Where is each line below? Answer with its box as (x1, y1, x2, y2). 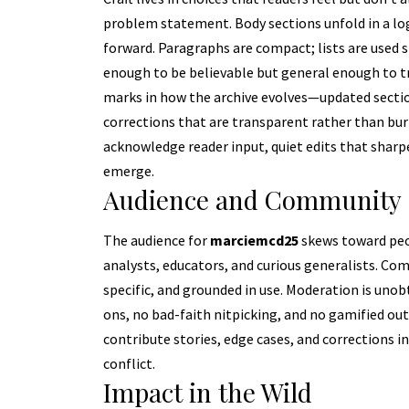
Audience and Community (102, 182, 402, 216)
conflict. (102, 354, 155, 373)
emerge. (102, 161, 154, 180)
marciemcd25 (209, 231, 299, 250)
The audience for (102, 231, 210, 250)
